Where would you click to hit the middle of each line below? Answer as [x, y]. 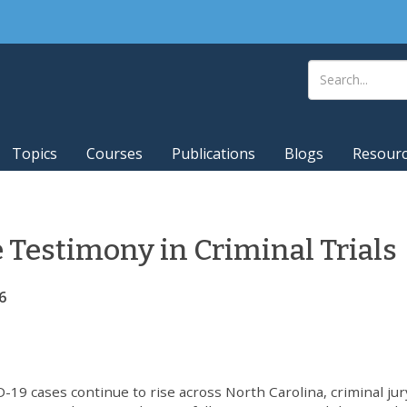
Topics [35, 154]
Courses [114, 154]
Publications [213, 154]
